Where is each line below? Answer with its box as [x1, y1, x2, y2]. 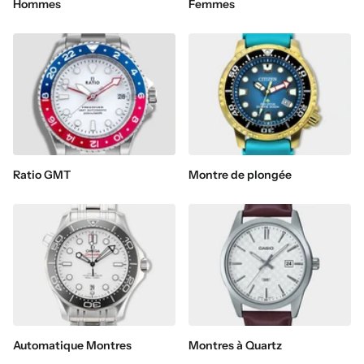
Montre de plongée [188, 167, 292, 183]
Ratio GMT [13, 167, 71, 183]
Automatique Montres [13, 338, 132, 353]
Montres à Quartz [188, 338, 282, 353]
